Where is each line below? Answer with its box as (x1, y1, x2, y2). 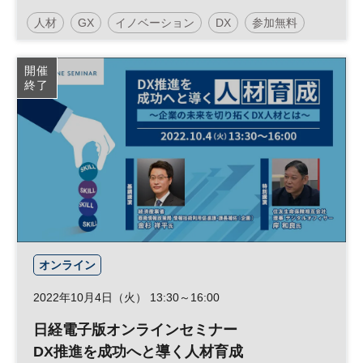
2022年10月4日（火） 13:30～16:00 (33, 291, 220, 305)
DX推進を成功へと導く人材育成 (33, 344, 243, 361)
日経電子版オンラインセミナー (33, 322, 237, 339)
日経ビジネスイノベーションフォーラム (34, 51, 238, 65)
